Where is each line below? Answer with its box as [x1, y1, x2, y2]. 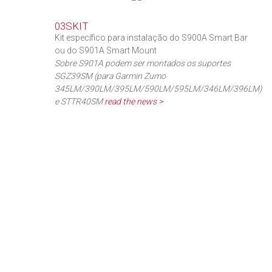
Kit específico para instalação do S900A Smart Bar [55, 32, 248, 42]
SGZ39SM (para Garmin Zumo [55, 70, 166, 81]
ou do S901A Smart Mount [55, 45, 157, 55]
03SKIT [55, 19, 89, 32]
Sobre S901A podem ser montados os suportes [55, 58, 231, 68]
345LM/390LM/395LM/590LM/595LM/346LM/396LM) [55, 83, 263, 93]
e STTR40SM [55, 96, 105, 106]
